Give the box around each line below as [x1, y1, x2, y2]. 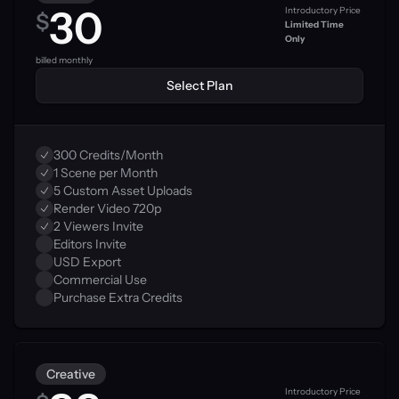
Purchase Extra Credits [53, 289, 183, 305]
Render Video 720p [53, 200, 161, 216]
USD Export [53, 254, 121, 270]
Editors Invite [53, 236, 126, 252]
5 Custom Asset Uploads [53, 183, 192, 199]
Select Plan [167, 77, 232, 94]
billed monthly [36, 54, 93, 66]
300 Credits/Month [53, 147, 163, 163]
